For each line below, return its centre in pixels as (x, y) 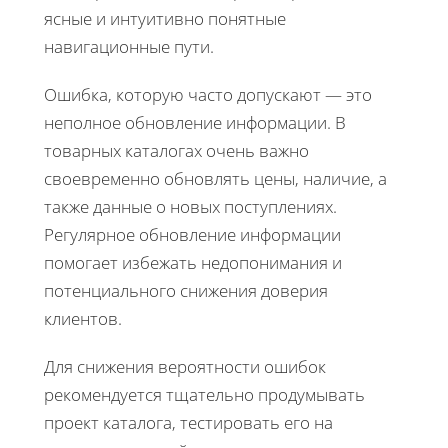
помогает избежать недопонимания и (193, 262)
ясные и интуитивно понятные (165, 18)
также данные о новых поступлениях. (190, 206)
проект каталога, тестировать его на (188, 422)
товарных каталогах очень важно (176, 150)
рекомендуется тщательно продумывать (204, 394)
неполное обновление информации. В (195, 122)
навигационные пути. (129, 46)
